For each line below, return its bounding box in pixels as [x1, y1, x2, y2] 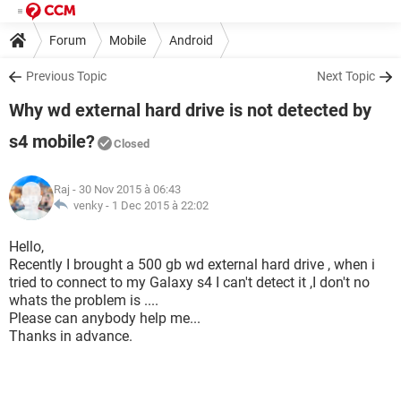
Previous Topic [26, 69, 107, 83]
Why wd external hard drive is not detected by [9, 99, 371, 121]
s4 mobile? [9, 131, 95, 152]
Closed [114, 137, 149, 150]
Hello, [9, 238, 44, 255]
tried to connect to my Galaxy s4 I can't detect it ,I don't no [9, 274, 370, 291]
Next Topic [317, 69, 375, 83]
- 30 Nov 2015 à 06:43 [70, 183, 181, 196]
